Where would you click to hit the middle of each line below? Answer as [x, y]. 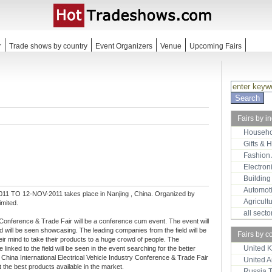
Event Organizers [124, 46]
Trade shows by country [48, 46]
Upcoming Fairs [216, 46]
